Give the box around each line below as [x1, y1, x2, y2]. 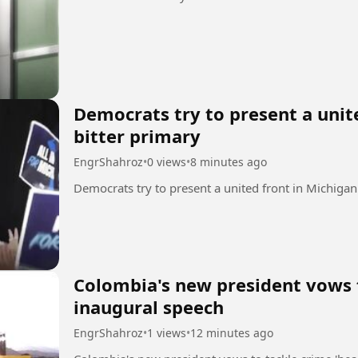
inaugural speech [74, 295, 224, 319]
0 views [147, 154, 186, 170]
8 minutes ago [190, 154, 267, 170]
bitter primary [74, 124, 201, 149]
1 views [147, 325, 186, 340]
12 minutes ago [190, 325, 273, 340]
